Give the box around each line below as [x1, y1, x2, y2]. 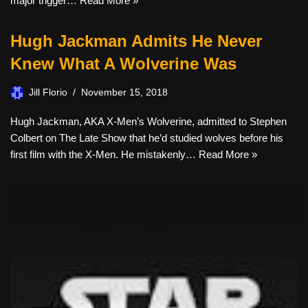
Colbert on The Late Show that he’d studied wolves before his [10, 132, 283, 144]
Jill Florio [29, 87, 67, 98]
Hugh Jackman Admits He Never [10, 32, 262, 50]
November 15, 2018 [81, 87, 168, 98]
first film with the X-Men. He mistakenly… [10, 148, 199, 160]
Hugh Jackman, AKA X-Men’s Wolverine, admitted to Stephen [10, 115, 287, 127]
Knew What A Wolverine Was [10, 54, 236, 73]
